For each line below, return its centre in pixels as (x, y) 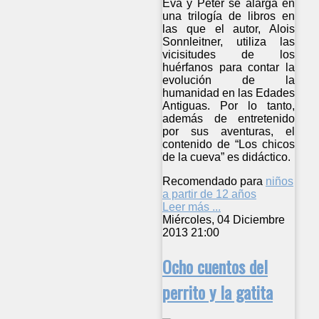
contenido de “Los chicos (229, 144)
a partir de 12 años (209, 194)
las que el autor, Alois (229, 28)
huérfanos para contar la (229, 67)
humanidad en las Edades (229, 93)
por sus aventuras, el (229, 131)
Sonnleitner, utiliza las (229, 41)
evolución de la (229, 80)
